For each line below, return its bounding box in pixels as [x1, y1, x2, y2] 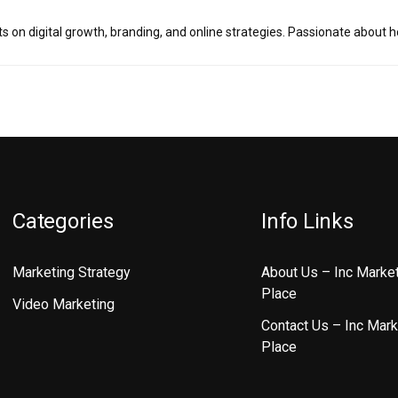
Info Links [261, 209, 354, 234]
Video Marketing [12, 296, 115, 313]
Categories [12, 209, 114, 234]
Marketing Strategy [12, 264, 131, 281]
